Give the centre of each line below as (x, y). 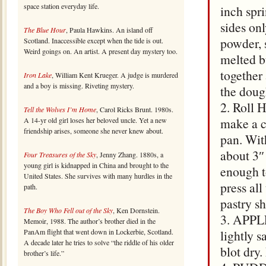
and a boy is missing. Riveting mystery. (79, 85)
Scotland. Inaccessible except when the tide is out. (94, 40)
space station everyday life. (61, 6)
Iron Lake (38, 75)
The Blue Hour (45, 30)
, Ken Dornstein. (136, 210)
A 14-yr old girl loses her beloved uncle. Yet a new (95, 120)
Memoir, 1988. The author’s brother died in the (90, 221)
